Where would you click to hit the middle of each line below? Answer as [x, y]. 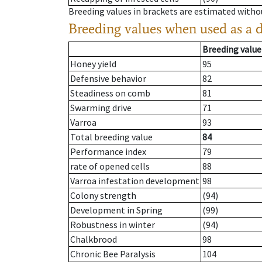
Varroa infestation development [135, 181]
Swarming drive [101, 108]
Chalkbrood [94, 239]
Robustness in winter [113, 225]
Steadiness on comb [110, 93]
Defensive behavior [108, 79]
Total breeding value [111, 137]
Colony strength [103, 196]
